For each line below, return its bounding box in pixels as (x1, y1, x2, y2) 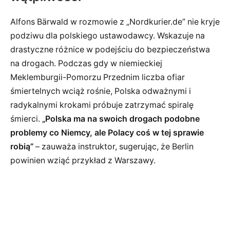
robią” (10, 141, 33, 151)
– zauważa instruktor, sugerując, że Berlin (33, 141, 194, 151)
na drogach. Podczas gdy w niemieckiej (10, 58, 162, 68)
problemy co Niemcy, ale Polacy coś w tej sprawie (10, 127, 204, 138)
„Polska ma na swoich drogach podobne (42, 113, 200, 124)
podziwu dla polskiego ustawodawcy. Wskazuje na (10, 30, 205, 41)
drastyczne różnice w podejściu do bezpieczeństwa (10, 44, 210, 54)
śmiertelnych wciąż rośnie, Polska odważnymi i (10, 86, 191, 96)
